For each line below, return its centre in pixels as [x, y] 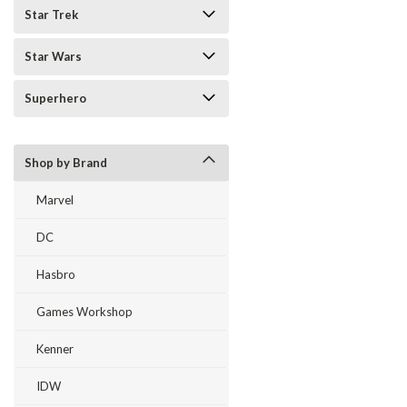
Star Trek [51, 15]
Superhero [55, 98]
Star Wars [53, 56]
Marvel [55, 200]
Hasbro [56, 274]
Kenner [55, 349]
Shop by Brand [66, 163]
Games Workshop [84, 312]
